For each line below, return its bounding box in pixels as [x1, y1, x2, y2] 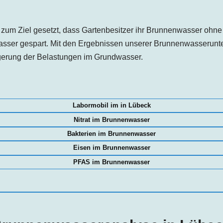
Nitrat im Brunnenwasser [73, 115, 150, 123]
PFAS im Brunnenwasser [73, 158, 150, 166]
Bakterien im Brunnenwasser [67, 129, 156, 137]
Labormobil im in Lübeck [72, 102, 151, 110]
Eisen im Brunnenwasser [73, 144, 150, 152]
